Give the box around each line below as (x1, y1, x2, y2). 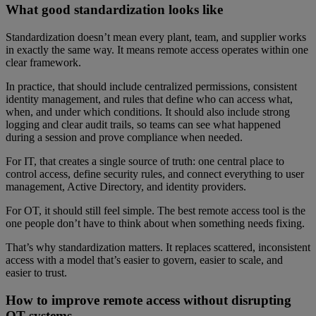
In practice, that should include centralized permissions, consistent (6, 80, 297, 93)
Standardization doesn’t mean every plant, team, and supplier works (6, 31, 306, 44)
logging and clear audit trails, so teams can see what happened (6, 119, 281, 131)
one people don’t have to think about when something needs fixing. (6, 217, 305, 230)
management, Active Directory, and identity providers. (6, 181, 246, 193)
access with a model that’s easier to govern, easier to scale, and (6, 254, 283, 267)
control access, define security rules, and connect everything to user (6, 168, 304, 181)
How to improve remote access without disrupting (6, 292, 291, 308)
